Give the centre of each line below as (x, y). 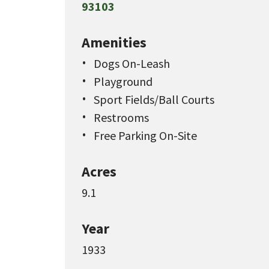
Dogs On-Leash (132, 64)
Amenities (114, 43)
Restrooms (121, 118)
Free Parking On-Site (145, 136)
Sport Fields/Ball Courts (154, 100)
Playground (123, 82)
